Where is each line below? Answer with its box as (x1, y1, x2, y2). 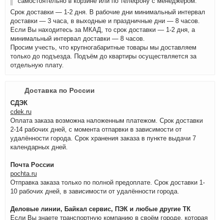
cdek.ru (10, 108, 31, 115)
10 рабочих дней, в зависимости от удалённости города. (10, 188, 179, 195)
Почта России (10, 161, 54, 168)
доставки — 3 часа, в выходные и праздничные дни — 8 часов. (10, 17, 200, 25)
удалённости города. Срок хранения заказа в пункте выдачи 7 (10, 135, 196, 142)
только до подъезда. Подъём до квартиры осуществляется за (10, 53, 196, 60)
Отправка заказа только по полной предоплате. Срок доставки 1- (10, 179, 205, 186)
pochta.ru (10, 170, 37, 177)
